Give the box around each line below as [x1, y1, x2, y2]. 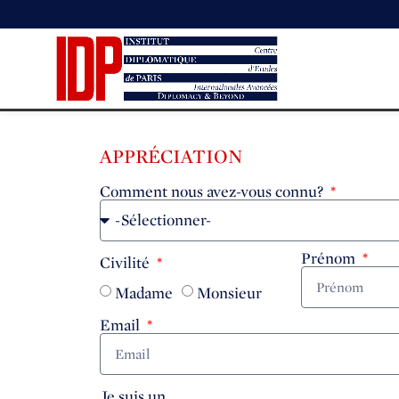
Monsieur [197, 283, 262, 302]
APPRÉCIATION [100, 145, 242, 167]
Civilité [100, 254, 153, 272]
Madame [115, 283, 173, 302]
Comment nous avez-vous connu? [100, 183, 327, 200]
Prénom [301, 249, 359, 267]
